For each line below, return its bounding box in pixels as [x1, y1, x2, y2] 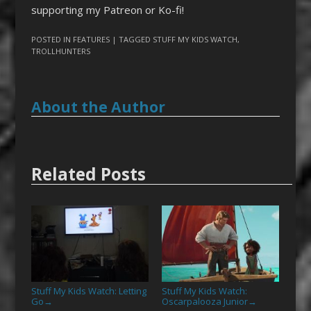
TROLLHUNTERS [31, 46, 90, 57]
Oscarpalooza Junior [161, 294, 248, 308]
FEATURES [72, 34, 110, 45]
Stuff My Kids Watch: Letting [31, 284, 146, 297]
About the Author [31, 97, 165, 117]
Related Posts [31, 162, 146, 185]
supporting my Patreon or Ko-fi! [31, 2, 184, 17]
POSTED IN [31, 34, 73, 45]
